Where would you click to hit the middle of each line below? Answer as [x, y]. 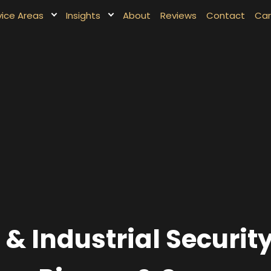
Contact [226, 15]
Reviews [179, 15]
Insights [83, 15]
